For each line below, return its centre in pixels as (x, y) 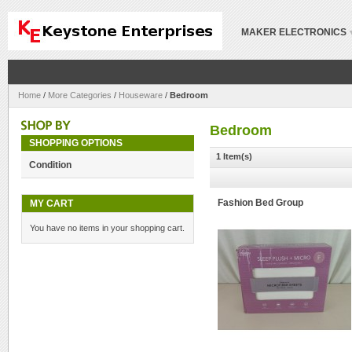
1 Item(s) (234, 156)
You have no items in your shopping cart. (107, 228)
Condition (50, 165)
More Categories (80, 95)
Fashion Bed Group (260, 203)
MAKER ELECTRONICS (294, 32)
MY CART (51, 203)
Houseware (141, 95)
